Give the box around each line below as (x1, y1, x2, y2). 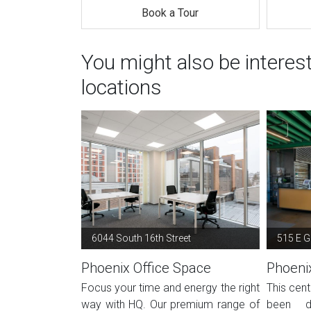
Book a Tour (142, 6, 199, 19)
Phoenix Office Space (81, 260, 211, 276)
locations (81, 75, 162, 99)
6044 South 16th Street (92, 233, 191, 244)
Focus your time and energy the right (81, 281, 260, 294)
